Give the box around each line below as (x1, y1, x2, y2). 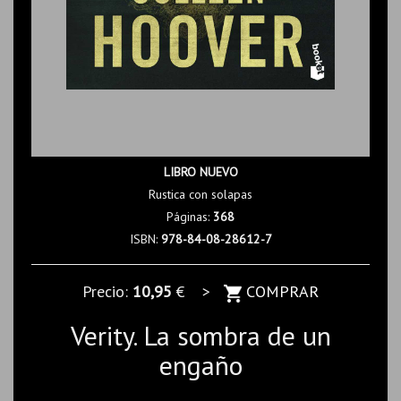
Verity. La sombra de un (70, 317, 331, 353)
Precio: (82, 281, 132, 302)
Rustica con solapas (149, 186, 252, 202)
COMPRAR (242, 281, 319, 302)
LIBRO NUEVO (163, 164, 238, 180)
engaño (158, 346, 243, 382)
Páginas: (166, 209, 213, 225)
